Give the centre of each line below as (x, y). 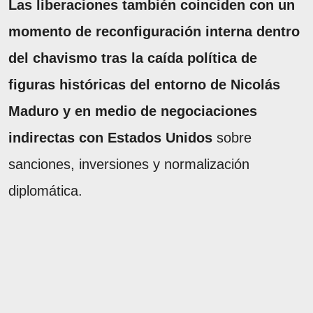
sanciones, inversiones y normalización (129, 164)
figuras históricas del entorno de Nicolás (144, 84)
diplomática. (45, 190)
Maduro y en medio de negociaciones (133, 111)
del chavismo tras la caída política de (133, 58)
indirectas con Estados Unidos (110, 137)
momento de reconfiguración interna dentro (154, 31)
